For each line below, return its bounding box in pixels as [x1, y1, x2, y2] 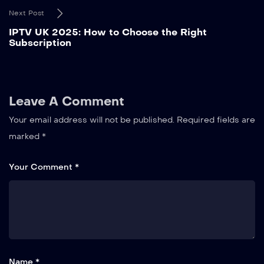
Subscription [9, 37, 71, 48]
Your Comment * [9, 161, 79, 172]
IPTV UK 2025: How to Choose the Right [9, 26, 207, 38]
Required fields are [177, 114, 255, 125]
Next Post [9, 8, 44, 17]
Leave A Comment [9, 93, 124, 109]
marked [9, 131, 42, 141]
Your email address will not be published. [9, 114, 174, 125]
